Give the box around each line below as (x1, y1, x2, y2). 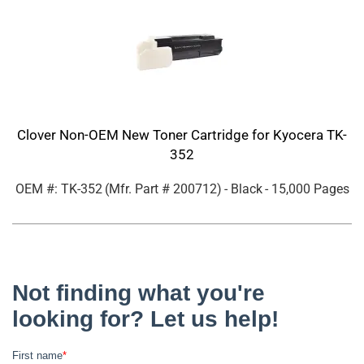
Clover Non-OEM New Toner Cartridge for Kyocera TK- (17, 127, 347, 144)
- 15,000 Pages (264, 181, 349, 197)
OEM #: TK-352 (15, 181, 102, 197)
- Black (223, 181, 262, 197)
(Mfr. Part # (104, 181, 173, 197)
